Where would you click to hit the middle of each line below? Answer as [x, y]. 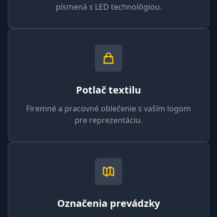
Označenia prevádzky [108, 203]
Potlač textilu [108, 90]
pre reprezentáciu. [108, 120]
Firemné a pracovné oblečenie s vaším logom [108, 108]
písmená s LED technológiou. [108, 7]
